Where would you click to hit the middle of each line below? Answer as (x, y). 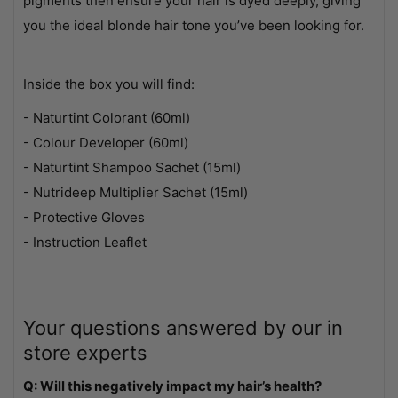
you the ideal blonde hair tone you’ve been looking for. (195, 25)
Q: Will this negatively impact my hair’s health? (172, 386)
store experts (85, 352)
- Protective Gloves (84, 217)
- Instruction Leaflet (85, 242)
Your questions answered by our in (183, 327)
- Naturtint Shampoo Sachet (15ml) (132, 167)
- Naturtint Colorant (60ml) (107, 117)
